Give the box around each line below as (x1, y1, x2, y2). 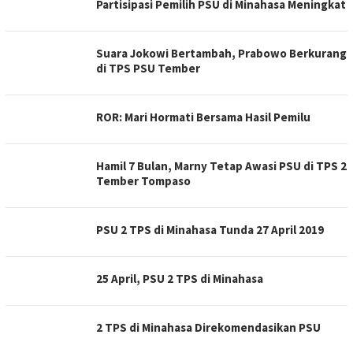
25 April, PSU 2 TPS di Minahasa (96, 270, 263, 286)
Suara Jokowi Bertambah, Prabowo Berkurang (96, 45, 347, 61)
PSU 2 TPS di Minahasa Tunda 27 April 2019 (96, 221, 324, 237)
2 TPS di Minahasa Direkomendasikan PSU (96, 319, 321, 335)
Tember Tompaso (96, 173, 191, 188)
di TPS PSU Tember (96, 60, 200, 76)
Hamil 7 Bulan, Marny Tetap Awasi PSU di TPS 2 (96, 158, 347, 173)
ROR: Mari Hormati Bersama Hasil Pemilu (96, 109, 310, 124)
